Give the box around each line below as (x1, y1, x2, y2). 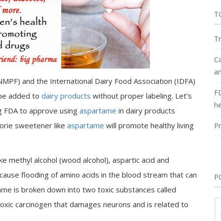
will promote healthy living (104, 120, 194, 130)
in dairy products (116, 106, 175, 115)
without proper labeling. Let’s (91, 91, 192, 101)
